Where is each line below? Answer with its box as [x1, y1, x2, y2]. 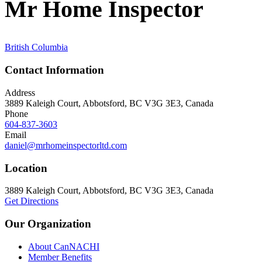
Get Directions [5, 196, 58, 206]
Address [5, 87, 35, 98]
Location [5, 161, 47, 174]
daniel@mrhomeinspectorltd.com [5, 140, 127, 150]
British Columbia [5, 42, 68, 53]
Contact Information [5, 64, 104, 77]
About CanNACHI [28, 241, 99, 251]
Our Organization [5, 217, 91, 230]
